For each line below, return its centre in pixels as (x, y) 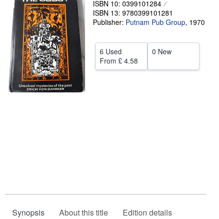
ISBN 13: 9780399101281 (133, 13)
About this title (84, 212)
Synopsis (28, 212)
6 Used (111, 51)
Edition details (147, 212)
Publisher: (109, 22)
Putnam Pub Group (155, 22)
